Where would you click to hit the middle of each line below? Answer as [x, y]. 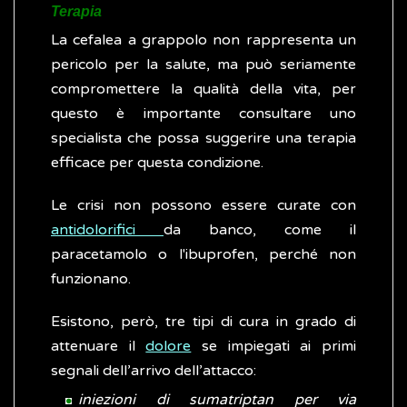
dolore [169, 347]
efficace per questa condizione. [157, 163]
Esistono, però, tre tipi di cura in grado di [203, 322]
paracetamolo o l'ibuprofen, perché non [203, 255]
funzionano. [91, 279]
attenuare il [99, 347]
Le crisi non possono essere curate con [203, 206]
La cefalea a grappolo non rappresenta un [203, 40]
